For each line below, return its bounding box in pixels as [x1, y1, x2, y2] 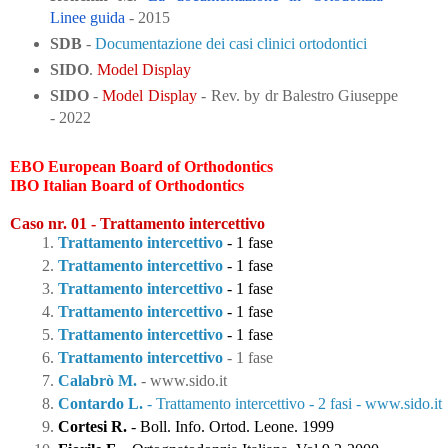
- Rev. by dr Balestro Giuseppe [196, 87, 399, 105]
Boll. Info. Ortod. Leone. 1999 [140, 417, 334, 435]
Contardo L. [58, 394, 143, 412]
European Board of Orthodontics [48, 158, 273, 176]
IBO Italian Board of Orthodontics [10, 177, 244, 195]
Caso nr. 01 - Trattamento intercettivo [10, 215, 265, 233]
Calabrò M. [58, 371, 137, 389]
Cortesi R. [58, 417, 127, 435]
